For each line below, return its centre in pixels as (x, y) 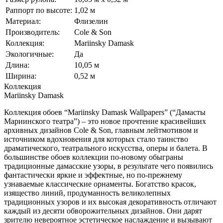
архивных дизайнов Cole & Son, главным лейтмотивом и (101, 130)
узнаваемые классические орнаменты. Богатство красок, (100, 184)
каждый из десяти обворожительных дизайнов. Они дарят (103, 211)
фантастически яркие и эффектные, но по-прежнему (93, 175)
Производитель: (33, 32)
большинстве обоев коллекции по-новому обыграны (94, 157)
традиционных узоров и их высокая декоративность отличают (110, 202)
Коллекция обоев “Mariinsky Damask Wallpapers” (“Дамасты (105, 112)
